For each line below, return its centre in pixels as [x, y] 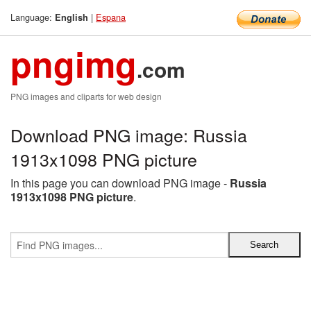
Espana [111, 17]
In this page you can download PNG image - [120, 183]
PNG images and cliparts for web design [86, 96]
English [72, 17]
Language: [33, 17]
